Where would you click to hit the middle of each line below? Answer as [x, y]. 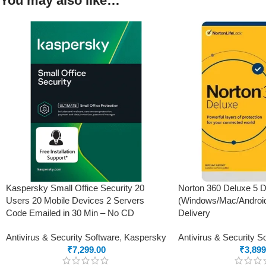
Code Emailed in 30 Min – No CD [70, 213]
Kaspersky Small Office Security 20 [75, 188]
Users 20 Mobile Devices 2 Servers [75, 200]
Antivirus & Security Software [63, 237]
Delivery [194, 213]
